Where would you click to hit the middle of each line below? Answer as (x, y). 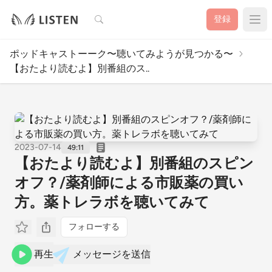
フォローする (94, 227)
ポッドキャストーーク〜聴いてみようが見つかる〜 (121, 54)
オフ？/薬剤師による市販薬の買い (129, 182)
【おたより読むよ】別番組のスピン (134, 163)
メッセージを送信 (112, 254)
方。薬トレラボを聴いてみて (112, 202)
